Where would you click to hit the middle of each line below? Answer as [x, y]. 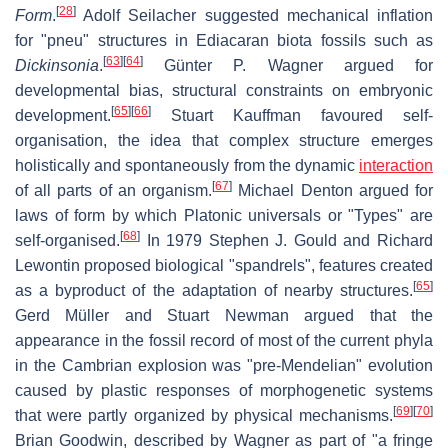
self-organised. [67, 240]
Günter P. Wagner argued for [288, 65]
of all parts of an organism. [114, 190]
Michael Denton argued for [333, 190]
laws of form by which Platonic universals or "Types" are [224, 215]
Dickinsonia [57, 65]
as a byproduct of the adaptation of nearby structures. [214, 290]
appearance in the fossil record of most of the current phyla [224, 340]
